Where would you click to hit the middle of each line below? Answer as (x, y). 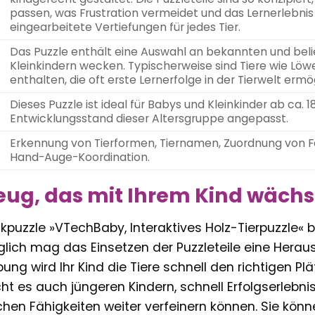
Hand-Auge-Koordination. (79, 157)
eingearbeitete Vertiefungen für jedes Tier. (125, 27)
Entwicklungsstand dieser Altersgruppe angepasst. (149, 119)
